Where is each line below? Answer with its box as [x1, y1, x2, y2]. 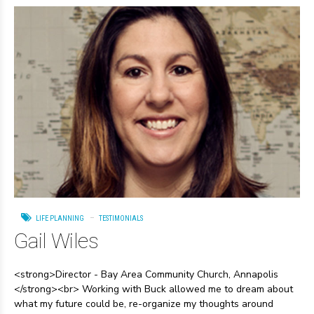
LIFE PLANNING [36, 213, 84, 223]
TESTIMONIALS [99, 213, 143, 223]
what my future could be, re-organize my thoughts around [14, 297, 273, 311]
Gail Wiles [14, 228, 99, 254]
